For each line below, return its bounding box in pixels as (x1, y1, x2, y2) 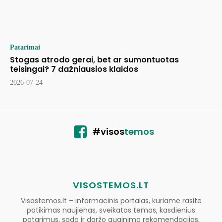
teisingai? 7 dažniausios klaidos (10, 63, 138, 75)
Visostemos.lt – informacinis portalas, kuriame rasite (20, 196, 202, 206)
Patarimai (10, 44, 40, 52)
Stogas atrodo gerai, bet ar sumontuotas (10, 54, 179, 66)
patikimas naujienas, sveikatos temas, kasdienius (27, 205, 195, 216)
